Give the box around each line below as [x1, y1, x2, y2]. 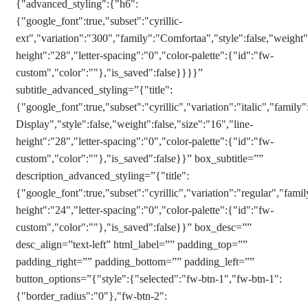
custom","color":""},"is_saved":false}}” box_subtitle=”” [16, 153, 263, 164]
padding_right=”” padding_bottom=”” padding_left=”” [16, 256, 254, 267]
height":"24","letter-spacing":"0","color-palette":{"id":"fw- [16, 204, 274, 216]
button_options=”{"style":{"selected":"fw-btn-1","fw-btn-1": [16, 273, 282, 285]
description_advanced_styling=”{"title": [16, 170, 189, 181]
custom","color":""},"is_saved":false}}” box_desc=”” [16, 221, 252, 233]
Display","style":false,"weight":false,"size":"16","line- [16, 118, 253, 130]
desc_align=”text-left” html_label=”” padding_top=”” [16, 239, 247, 250]
